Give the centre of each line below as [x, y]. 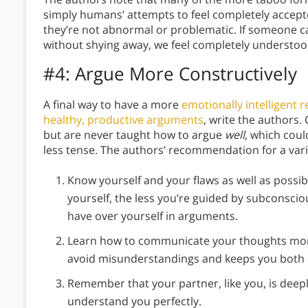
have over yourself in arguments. [154, 216]
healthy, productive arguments [123, 120]
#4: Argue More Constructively [170, 74]
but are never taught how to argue [134, 135]
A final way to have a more [112, 105]
